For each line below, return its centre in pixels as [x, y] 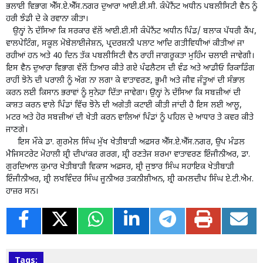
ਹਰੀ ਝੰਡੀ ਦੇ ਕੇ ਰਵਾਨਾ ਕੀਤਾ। [47, 19]
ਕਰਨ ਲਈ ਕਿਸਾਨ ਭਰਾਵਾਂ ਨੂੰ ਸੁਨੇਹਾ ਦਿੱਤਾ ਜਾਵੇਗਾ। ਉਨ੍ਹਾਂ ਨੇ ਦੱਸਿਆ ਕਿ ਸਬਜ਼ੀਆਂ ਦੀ [123, 93]
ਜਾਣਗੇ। [17, 130]
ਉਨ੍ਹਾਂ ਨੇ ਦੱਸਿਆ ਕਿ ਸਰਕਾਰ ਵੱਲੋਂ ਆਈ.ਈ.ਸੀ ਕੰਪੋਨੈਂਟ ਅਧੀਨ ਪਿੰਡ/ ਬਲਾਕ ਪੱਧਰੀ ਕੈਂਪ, [131, 32]
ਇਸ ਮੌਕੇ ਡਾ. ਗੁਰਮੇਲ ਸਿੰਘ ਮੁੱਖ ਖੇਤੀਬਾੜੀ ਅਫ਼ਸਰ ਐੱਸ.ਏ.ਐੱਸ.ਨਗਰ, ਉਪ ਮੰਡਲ [125, 143]
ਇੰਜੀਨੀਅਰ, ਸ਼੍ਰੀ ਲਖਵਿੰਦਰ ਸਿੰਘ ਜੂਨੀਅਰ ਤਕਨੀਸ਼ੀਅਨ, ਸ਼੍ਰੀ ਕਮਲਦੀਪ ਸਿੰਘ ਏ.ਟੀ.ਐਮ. [130, 180]
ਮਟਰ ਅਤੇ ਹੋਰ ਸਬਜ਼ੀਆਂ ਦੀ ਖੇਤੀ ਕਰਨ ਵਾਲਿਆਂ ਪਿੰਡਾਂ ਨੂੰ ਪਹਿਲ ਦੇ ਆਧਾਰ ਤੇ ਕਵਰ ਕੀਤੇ [130, 118]
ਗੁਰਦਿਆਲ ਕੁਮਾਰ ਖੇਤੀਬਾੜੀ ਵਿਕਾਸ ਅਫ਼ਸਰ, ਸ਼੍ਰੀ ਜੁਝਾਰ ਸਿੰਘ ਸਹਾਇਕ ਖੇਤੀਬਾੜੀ [120, 167]
